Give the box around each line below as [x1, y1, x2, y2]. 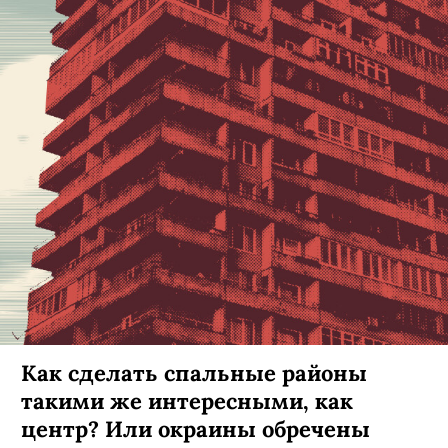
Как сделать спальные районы [21, 358, 367, 387]
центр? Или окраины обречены [21, 414, 370, 443]
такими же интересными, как [21, 386, 353, 415]
